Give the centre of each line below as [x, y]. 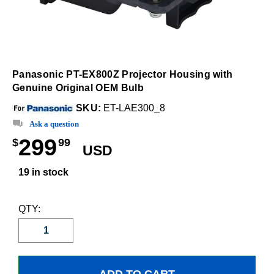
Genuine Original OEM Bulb [78, 88]
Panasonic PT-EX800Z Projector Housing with [123, 74]
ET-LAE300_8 [133, 108]
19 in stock [43, 172]
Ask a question [54, 124]
